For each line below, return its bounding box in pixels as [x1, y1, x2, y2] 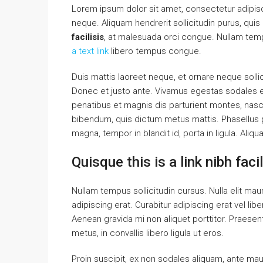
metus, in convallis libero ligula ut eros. [72, 227, 224, 238]
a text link [72, 45, 109, 56]
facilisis [72, 31, 104, 42]
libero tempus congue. [109, 45, 201, 56]
